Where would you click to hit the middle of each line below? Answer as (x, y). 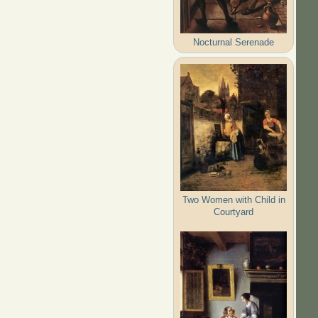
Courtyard (234, 212)
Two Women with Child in (234, 199)
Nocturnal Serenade (234, 42)
